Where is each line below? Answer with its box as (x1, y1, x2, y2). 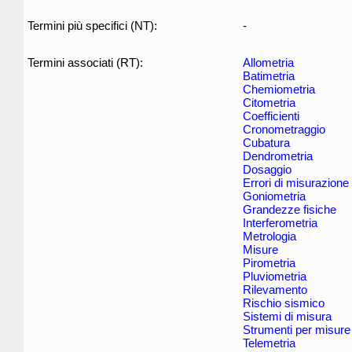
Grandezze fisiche (243, 203, 336, 216)
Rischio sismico (243, 296, 324, 310)
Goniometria (243, 189, 306, 203)
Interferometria (243, 216, 317, 229)
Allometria (243, 56, 294, 69)
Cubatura (243, 136, 290, 149)
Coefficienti (243, 109, 299, 123)
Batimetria (243, 69, 295, 82)
